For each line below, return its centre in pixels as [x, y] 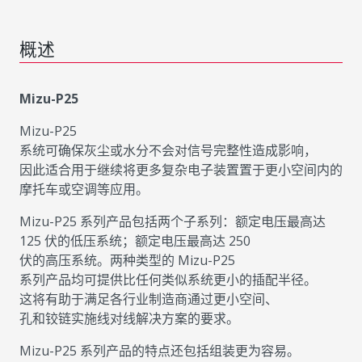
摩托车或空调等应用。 [84, 189]
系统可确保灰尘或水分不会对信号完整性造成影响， [168, 151]
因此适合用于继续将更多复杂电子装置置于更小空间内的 [181, 170]
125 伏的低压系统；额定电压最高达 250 [135, 241]
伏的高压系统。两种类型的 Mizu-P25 [127, 261]
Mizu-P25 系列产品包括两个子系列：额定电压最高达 [173, 222]
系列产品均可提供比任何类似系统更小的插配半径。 [168, 280]
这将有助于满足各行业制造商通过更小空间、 [149, 299]
